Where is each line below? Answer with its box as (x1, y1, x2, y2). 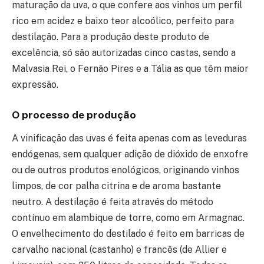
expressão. (12, 79, 58, 91)
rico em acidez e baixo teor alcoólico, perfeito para (12, 15, 234, 27)
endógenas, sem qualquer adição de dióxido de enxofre (12, 148, 248, 160)
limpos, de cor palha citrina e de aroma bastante (12, 180, 221, 192)
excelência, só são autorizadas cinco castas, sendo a (12, 47, 236, 59)
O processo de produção (12, 108, 136, 121)
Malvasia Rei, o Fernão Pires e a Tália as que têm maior (12, 63, 249, 75)
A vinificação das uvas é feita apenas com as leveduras (12, 133, 247, 144)
